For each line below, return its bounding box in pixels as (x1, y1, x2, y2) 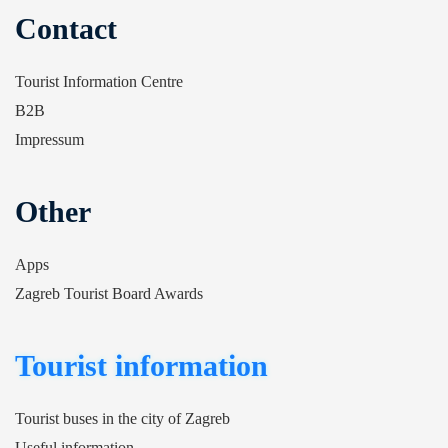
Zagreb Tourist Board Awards (15, 285, 203, 302)
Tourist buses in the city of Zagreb (15, 410, 230, 427)
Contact (15, 12, 117, 45)
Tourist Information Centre (15, 73, 183, 90)
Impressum (15, 131, 84, 148)
